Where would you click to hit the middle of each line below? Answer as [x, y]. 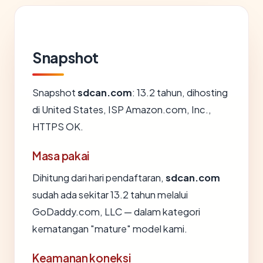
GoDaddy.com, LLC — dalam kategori [116, 212]
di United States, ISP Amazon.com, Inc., [122, 109]
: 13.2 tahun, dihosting [180, 92]
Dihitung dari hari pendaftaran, [99, 178]
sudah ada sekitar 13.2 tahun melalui [110, 195]
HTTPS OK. [58, 127]
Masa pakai [61, 156]
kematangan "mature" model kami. [110, 229]
